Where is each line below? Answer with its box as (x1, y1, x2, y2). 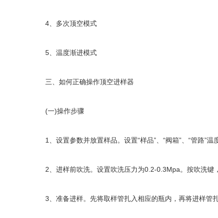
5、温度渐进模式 (32, 49, 97, 56)
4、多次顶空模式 (32, 19, 97, 27)
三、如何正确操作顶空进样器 (32, 78, 134, 86)
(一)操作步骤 (32, 107, 84, 115)
